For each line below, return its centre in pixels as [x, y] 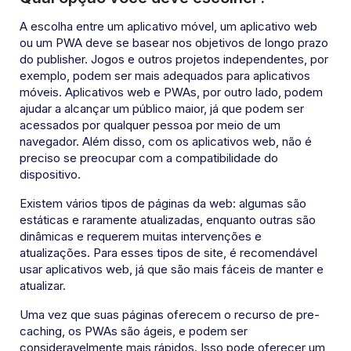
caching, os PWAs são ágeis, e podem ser [134, 331]
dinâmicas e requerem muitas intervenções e [141, 237]
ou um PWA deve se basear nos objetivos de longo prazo [174, 43]
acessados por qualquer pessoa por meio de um [150, 125]
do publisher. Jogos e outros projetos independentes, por [174, 60]
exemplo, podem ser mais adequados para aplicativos [165, 76]
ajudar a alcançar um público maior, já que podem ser [162, 109]
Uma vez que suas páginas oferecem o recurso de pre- [170, 315]
